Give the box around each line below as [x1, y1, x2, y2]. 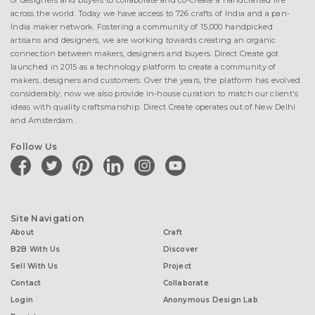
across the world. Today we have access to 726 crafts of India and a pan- [11, 8, 290, 18]
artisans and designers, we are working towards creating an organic [11, 35, 276, 45]
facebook [10, 153, 49, 163]
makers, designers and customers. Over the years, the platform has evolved [11, 75, 301, 85]
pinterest [72, 153, 110, 163]
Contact [11, 278, 41, 288]
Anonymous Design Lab [162, 295, 258, 304]
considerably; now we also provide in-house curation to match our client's [11, 89, 299, 98]
